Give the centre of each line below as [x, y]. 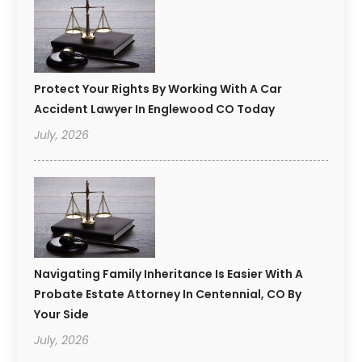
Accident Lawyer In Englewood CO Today [155, 109]
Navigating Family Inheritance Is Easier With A [169, 274]
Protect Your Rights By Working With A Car [158, 88]
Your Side [62, 314]
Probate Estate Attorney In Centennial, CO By [168, 294]
